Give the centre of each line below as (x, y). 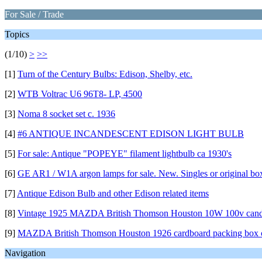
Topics (17, 34)
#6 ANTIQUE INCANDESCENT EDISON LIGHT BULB (131, 134)
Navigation (25, 253)
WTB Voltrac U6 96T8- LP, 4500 (80, 94)
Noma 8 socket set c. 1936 (66, 114)
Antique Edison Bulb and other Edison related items (113, 193)
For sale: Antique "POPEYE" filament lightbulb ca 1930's (125, 154)
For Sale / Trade (34, 14)
